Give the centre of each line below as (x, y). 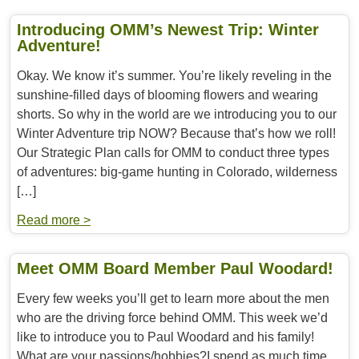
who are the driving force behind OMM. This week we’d (172, 318)
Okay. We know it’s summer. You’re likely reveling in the (174, 76)
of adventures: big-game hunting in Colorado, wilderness (177, 172)
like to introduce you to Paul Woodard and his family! (165, 337)
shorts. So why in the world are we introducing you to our (177, 114)
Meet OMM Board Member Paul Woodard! (175, 268)
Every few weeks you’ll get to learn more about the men (173, 298)
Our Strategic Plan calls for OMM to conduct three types (173, 153)
